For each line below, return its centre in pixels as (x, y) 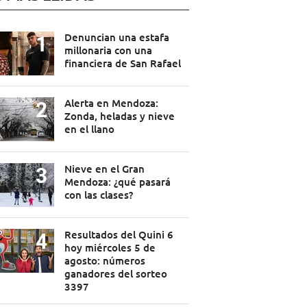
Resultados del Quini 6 (119, 235)
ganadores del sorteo (115, 274)
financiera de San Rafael (122, 63)
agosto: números (105, 261)
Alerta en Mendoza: (111, 103)
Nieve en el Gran (104, 169)
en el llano (89, 129)
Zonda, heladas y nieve (119, 116)
